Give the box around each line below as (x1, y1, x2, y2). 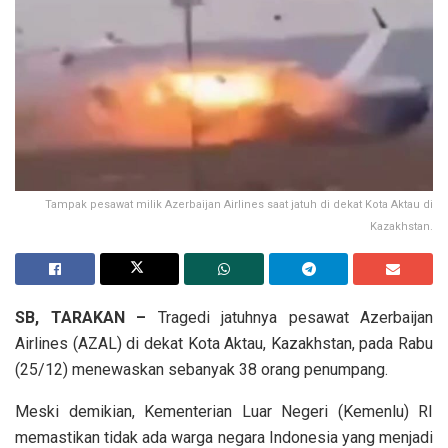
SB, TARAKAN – (15, 307, 146, 327)
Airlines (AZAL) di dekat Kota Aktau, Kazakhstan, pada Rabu (15, 333, 433, 353)
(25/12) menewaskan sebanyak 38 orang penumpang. (15, 359, 388, 379)
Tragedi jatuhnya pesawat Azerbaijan (146, 307, 433, 327)
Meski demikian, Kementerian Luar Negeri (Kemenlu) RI (15, 401, 433, 421)
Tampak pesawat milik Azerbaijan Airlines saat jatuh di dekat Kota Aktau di (45, 197, 433, 211)
